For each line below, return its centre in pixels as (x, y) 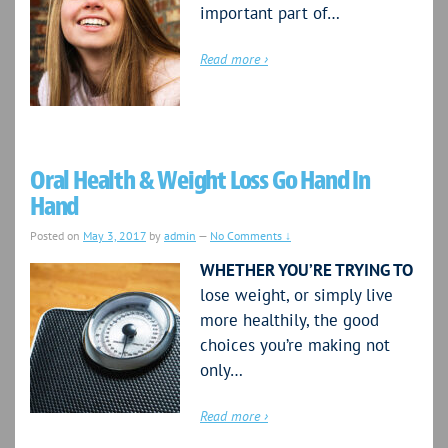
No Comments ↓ (250, 236)
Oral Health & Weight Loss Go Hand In (200, 181)
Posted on (56, 236)
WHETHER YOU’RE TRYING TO (306, 270)
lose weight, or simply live (296, 295)
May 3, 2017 (114, 236)
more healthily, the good (289, 320)
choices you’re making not (295, 345)
